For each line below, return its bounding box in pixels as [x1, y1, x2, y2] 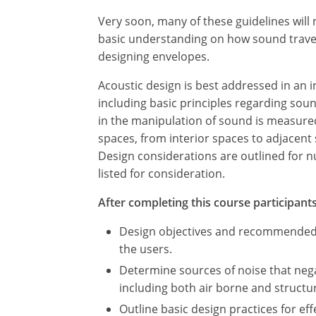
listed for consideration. [98, 166, 225, 182]
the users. [119, 241, 172, 257]
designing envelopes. [98, 49, 209, 65]
